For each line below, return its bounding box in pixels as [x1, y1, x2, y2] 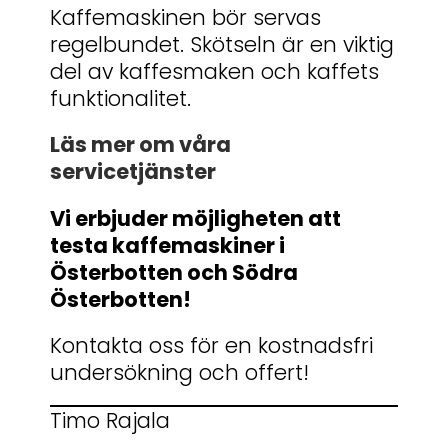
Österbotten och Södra [50, 257, 298, 287]
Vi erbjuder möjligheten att [50, 203, 341, 233]
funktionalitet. [50, 84, 191, 114]
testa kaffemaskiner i [50, 230, 285, 260]
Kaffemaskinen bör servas [50, 3, 321, 33]
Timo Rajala [50, 405, 170, 435]
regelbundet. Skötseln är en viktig [50, 30, 394, 60]
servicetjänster [50, 157, 216, 187]
